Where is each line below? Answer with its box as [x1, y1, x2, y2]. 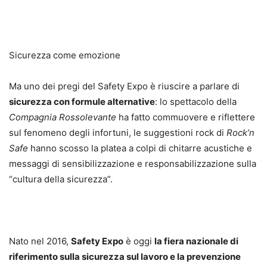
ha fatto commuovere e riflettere [116, 111, 255, 123]
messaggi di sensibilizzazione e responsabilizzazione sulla [9, 157, 256, 169]
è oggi [123, 235, 154, 247]
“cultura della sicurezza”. [9, 173, 113, 185]
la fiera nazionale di [154, 235, 238, 247]
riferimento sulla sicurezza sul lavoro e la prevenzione [9, 250, 241, 262]
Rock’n [226, 126, 254, 138]
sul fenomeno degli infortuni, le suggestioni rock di [9, 126, 226, 138]
